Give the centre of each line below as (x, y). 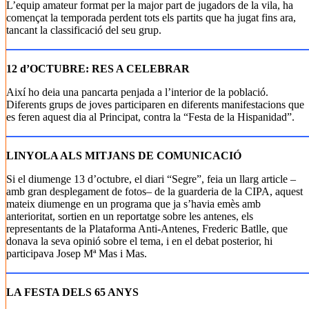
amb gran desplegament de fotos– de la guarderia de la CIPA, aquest (154, 191)
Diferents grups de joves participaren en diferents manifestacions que (155, 104)
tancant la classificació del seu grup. (84, 30)
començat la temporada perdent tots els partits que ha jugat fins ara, (151, 18)
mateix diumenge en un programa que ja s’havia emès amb (133, 204)
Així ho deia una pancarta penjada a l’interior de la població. (137, 92)
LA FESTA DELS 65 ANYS (72, 292)
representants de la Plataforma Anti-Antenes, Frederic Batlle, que (147, 229)
